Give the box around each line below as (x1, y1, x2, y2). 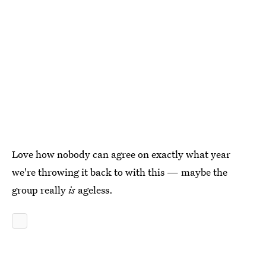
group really (12, 183, 68, 197)
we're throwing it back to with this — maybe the (12, 165, 227, 179)
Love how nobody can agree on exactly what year (12, 147, 230, 161)
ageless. (75, 183, 113, 197)
